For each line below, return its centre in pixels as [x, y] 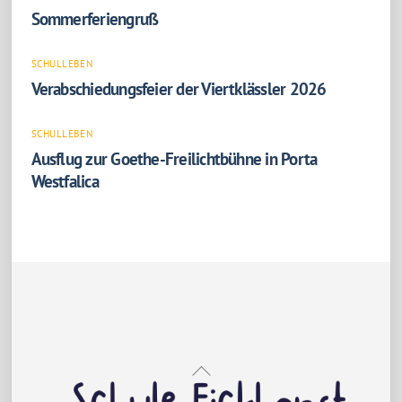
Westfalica [65, 181]
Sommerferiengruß [95, 18]
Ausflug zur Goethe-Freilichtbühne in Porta [174, 158]
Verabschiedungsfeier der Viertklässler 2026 [179, 88]
